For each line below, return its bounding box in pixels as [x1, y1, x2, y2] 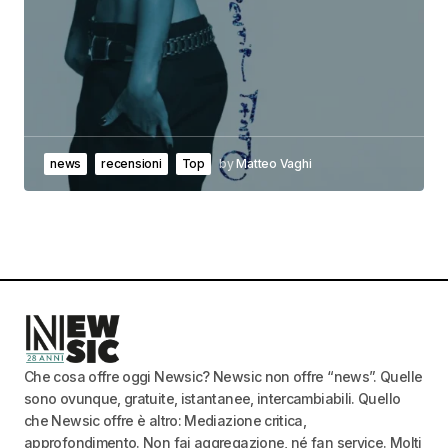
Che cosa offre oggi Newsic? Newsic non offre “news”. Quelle [24, 368, 423, 386]
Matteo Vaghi [236, 156, 312, 172]
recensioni [101, 156, 162, 172]
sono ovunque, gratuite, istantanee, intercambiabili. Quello [24, 390, 401, 408]
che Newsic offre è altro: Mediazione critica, [24, 412, 307, 430]
